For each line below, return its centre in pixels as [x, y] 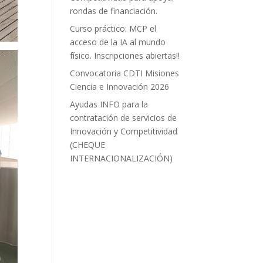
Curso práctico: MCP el [113, 28]
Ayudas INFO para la [109, 104]
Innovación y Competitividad [124, 131]
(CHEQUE [88, 145]
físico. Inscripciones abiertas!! [125, 55]
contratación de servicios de [124, 118]
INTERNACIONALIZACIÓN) [122, 158]
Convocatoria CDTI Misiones [125, 73]
